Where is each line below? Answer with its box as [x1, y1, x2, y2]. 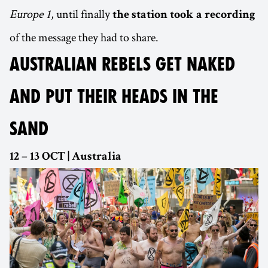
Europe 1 [10, 6, 51, 22]
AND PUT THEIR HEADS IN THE [10, 86, 218, 108]
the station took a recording [112, 10, 255, 22]
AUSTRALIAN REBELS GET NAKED [10, 53, 235, 75]
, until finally [51, 6, 112, 22]
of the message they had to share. [10, 29, 159, 45]
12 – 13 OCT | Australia [10, 151, 121, 164]
